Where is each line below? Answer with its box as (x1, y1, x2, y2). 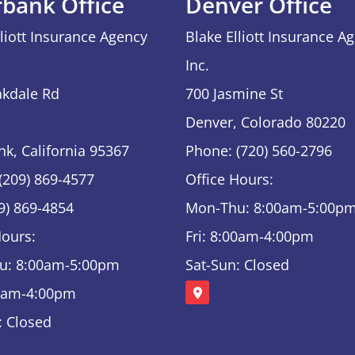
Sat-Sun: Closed (185, 254, 289, 274)
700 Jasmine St (185, 83, 283, 103)
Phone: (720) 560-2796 (185, 140, 332, 160)
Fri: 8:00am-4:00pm (185, 226, 314, 246)
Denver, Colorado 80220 (185, 112, 345, 132)
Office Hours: (185, 169, 273, 189)
